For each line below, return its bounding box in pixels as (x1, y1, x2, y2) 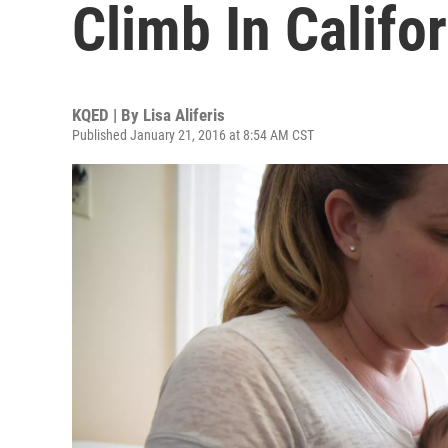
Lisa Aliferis (143, 105, 225, 125)
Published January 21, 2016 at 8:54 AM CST (72, 127, 314, 143)
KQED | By (72, 105, 143, 125)
